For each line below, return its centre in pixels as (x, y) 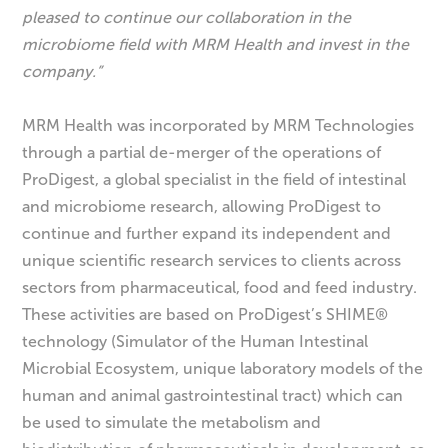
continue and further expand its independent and (207, 234)
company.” (62, 72)
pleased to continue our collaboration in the (187, 18)
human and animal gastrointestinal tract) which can (213, 396)
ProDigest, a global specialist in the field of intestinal (214, 180)
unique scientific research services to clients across (212, 261)
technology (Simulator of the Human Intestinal (195, 342)
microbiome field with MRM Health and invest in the (216, 45)
